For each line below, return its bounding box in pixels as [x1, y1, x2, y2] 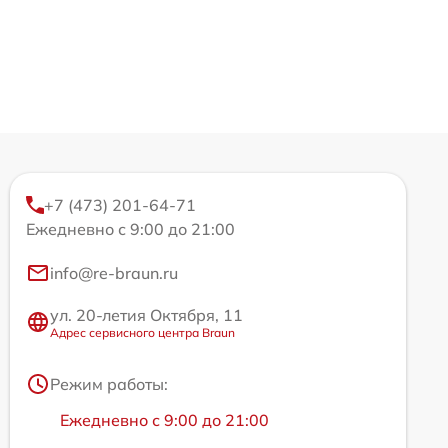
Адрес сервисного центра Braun [50, 324, 235, 340]
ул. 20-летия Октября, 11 [50, 304, 243, 325]
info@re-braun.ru [50, 262, 178, 283]
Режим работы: [50, 373, 168, 394]
